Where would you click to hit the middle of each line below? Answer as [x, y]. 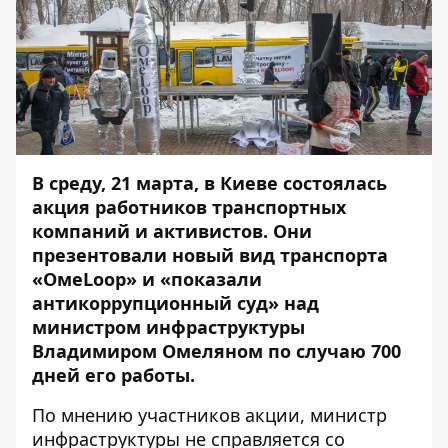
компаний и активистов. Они [172, 231]
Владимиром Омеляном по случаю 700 [216, 351]
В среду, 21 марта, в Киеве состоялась [209, 183]
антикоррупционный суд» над [175, 303]
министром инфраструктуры [168, 327]
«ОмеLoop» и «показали [147, 279]
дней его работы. [116, 375]
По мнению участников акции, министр [209, 415]
